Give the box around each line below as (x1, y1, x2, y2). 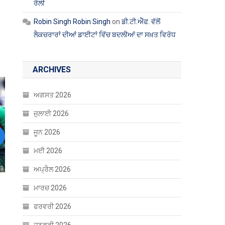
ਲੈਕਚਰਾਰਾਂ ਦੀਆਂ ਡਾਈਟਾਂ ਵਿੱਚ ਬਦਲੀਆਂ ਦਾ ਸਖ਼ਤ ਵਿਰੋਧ (34, 31, 176, 39)
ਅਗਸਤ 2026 (34, 91, 72, 99)
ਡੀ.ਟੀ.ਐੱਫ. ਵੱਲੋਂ (122, 18, 161, 26)
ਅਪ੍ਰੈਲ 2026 (34, 165, 71, 173)
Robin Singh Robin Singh (34, 18, 111, 26)
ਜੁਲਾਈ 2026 (34, 109, 69, 118)
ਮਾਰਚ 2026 (34, 184, 67, 192)
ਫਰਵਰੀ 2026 (34, 202, 72, 210)
